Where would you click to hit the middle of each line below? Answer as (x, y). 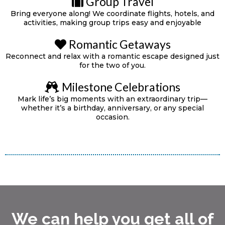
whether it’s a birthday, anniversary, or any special (113, 108)
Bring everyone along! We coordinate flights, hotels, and (113, 13)
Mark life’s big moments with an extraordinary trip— (113, 99)
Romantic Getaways (120, 44)
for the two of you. (113, 65)
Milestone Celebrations (121, 87)
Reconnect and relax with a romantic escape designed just (113, 56)
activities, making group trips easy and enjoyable (113, 22)
